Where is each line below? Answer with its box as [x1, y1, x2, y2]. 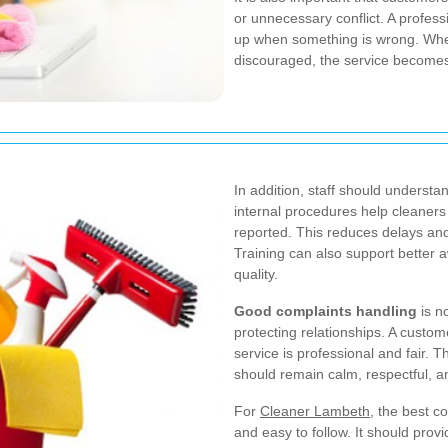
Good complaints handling [234, 302, 417, 319]
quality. [234, 265, 278, 282]
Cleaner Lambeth [260, 402, 370, 419]
